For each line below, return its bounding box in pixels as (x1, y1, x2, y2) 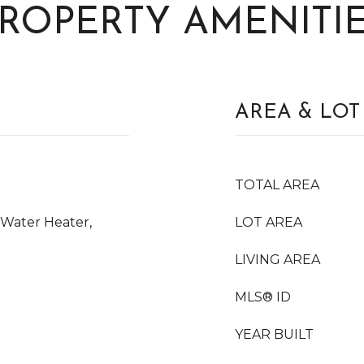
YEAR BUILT (235, 327, 314, 342)
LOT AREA (235, 214, 302, 230)
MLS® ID (235, 289, 291, 305)
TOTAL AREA (235, 177, 319, 193)
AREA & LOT (235, 102, 360, 123)
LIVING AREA (235, 252, 320, 267)
